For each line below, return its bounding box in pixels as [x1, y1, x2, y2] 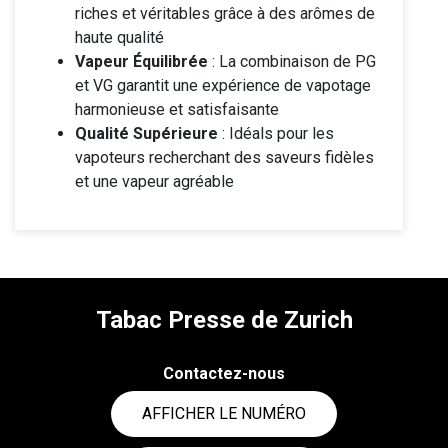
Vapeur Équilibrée [75, 52, 208, 71]
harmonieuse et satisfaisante [75, 100, 279, 119]
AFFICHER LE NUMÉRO [142, 404, 306, 423]
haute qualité [75, 28, 164, 47]
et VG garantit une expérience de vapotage [75, 76, 371, 95]
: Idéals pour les [218, 124, 334, 143]
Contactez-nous [163, 364, 285, 383]
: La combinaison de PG [208, 52, 376, 71]
